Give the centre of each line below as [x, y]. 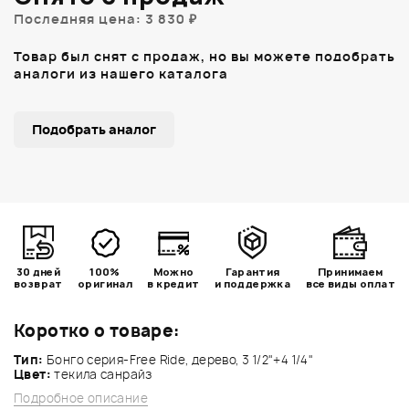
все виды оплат [350, 283]
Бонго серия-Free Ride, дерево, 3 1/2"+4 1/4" [178, 359]
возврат [38, 283]
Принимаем [351, 271]
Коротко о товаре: [97, 330]
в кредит [173, 283]
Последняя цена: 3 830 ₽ [105, 18]
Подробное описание [81, 398]
